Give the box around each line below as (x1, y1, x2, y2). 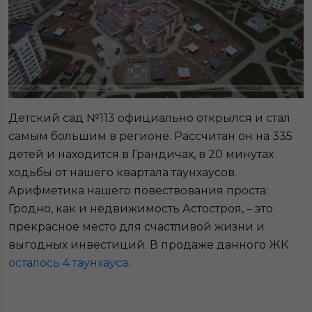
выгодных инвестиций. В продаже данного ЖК (8, 238, 288, 252)
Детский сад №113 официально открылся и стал (8, 111, 290, 125)
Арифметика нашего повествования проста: (8, 184, 268, 198)
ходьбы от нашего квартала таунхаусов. (8, 166, 237, 180)
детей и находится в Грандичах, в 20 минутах (8, 148, 274, 162)
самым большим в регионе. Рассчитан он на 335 (8, 130, 292, 143)
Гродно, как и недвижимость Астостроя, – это (8, 202, 273, 216)
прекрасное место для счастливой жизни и (8, 220, 265, 234)
